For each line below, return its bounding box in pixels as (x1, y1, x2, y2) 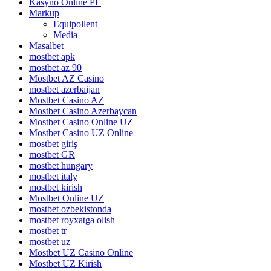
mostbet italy (29, 171, 77, 181)
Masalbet (29, 40, 64, 51)
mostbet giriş (29, 138, 77, 149)
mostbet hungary (29, 160, 93, 171)
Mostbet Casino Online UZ (29, 116, 133, 127)
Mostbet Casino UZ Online (29, 127, 133, 138)
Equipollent (53, 18, 97, 29)
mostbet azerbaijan (29, 83, 100, 94)
